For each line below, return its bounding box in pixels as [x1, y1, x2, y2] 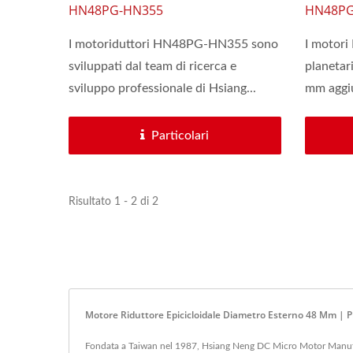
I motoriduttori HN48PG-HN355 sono [69, 38, 278, 51]
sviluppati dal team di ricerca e [69, 60, 236, 73]
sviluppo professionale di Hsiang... [69, 82, 256, 95]
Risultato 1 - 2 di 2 [69, 196, 158, 208]
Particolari [151, 129, 210, 143]
